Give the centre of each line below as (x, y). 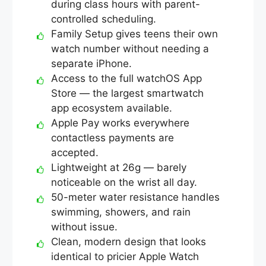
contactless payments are (113, 137)
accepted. (75, 152)
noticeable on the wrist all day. (124, 182)
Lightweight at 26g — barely (119, 167)
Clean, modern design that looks (129, 241)
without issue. (84, 227)
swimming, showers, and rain (121, 212)
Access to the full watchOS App (126, 78)
